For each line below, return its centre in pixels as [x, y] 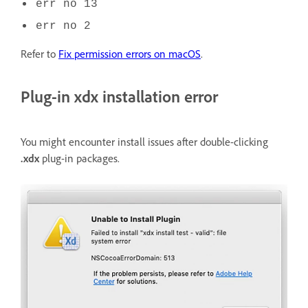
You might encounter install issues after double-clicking [144, 142]
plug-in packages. [79, 158]
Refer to [40, 54]
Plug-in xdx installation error [119, 97]
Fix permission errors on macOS [130, 54]
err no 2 [63, 26]
